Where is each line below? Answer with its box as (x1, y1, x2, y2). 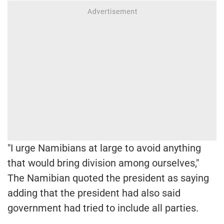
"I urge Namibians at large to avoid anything (7, 141, 201, 154)
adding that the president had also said (7, 186, 180, 199)
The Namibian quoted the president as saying (7, 171, 209, 184)
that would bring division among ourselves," (7, 156, 199, 169)
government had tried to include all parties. (7, 201, 198, 214)
